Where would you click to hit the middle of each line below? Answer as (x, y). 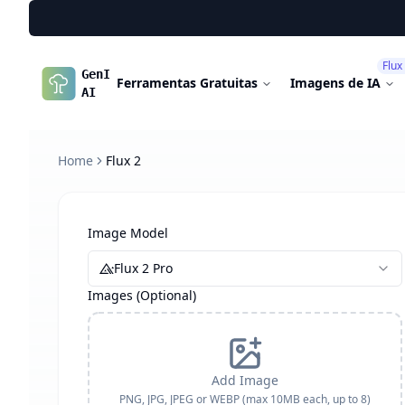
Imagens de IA (335, 83)
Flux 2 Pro (143, 268)
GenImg (103, 74)
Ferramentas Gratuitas (187, 83)
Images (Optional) (142, 295)
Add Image (245, 380)
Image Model (128, 233)
